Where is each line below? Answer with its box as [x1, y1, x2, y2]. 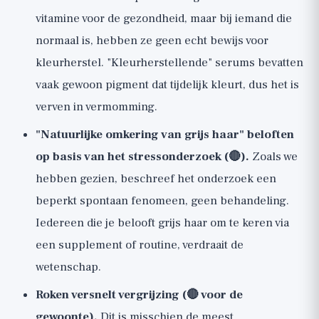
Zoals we [249, 149, 298, 164]
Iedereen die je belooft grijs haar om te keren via [36, 215, 289, 231]
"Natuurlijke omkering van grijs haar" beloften [36, 127, 294, 142]
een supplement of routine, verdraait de [36, 237, 244, 253]
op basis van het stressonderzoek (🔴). [36, 149, 249, 164]
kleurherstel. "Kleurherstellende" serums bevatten [36, 55, 303, 70]
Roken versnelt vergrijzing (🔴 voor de [36, 287, 243, 303]
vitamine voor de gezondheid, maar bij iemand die [36, 11, 292, 26]
